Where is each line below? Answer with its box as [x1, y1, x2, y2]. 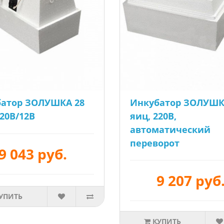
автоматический [129, 123, 210, 135]
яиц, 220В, [129, 110, 176, 122]
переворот [129, 137, 179, 149]
